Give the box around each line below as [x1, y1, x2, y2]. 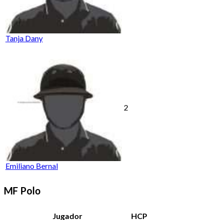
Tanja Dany [5, 33, 43, 43]
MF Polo [4, 185, 41, 197]
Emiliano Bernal [5, 161, 58, 170]
